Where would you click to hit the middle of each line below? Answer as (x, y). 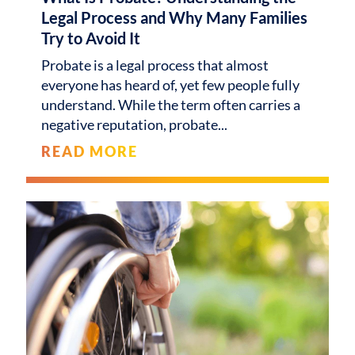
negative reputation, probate (130, 125)
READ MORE (90, 152)
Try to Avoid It (91, 38)
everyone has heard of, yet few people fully (171, 85)
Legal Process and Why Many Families (175, 18)
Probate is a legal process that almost (155, 65)
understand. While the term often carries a (171, 105)
